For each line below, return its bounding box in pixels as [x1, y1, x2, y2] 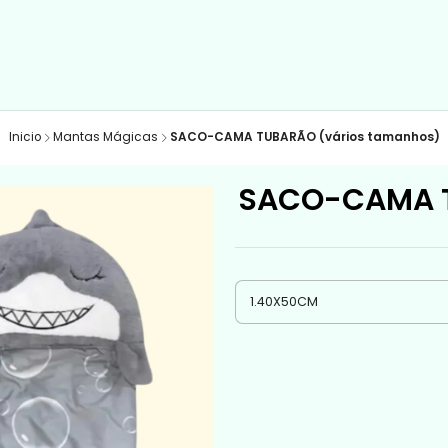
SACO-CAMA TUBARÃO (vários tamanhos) [169, 128, 440, 145]
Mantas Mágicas [52, 128, 158, 145]
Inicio [8, 128, 41, 145]
